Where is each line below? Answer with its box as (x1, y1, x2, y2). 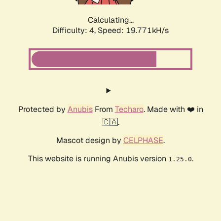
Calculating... (87, 15, 134, 26)
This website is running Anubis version (28, 153, 168, 164)
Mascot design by (56, 135, 123, 146)
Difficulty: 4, (52, 25, 98, 36)
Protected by (18, 104, 68, 115)
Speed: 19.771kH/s (98, 25, 169, 36)
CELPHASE (123, 135, 163, 146)
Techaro (114, 104, 144, 115)
